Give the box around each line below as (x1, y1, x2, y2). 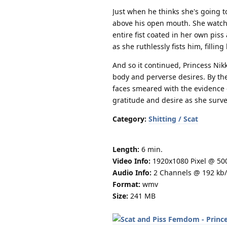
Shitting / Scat (148, 113, 198, 124)
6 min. (139, 144, 163, 154)
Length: (112, 144, 139, 154)
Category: (112, 113, 146, 124)
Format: (112, 179, 140, 189)
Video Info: (112, 156, 150, 166)
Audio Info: (112, 167, 152, 177)
